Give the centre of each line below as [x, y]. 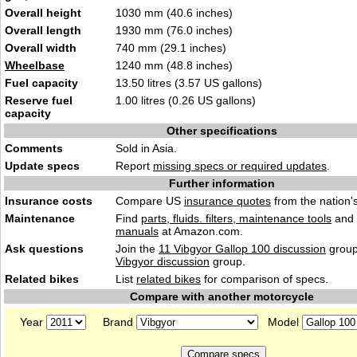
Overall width [41, 48]
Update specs [42, 166]
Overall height [43, 13]
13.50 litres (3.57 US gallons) [189, 83]
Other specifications [222, 131]
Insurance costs [49, 201]
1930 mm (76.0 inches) [174, 30]
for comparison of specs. [265, 279]
